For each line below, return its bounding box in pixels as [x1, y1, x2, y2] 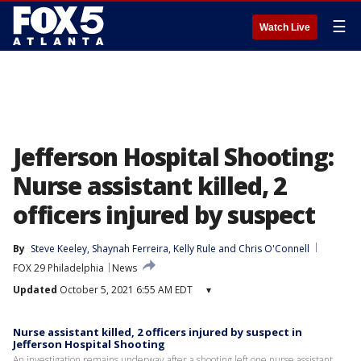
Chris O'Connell [239, 242, 309, 255]
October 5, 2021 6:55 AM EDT [57, 283, 193, 297]
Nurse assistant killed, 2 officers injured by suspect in [13, 325, 302, 339]
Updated [13, 283, 57, 297]
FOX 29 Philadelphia [13, 261, 104, 275]
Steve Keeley [31, 242, 87, 255]
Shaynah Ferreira [92, 242, 168, 255]
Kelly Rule [173, 242, 216, 255]
